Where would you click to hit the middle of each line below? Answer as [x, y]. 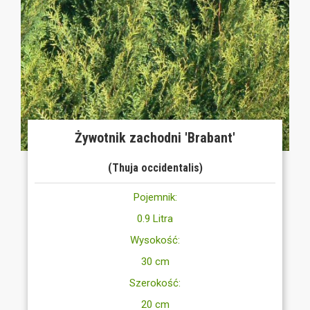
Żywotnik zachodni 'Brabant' [155, 137]
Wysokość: [155, 240]
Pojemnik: [155, 197]
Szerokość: [155, 283]
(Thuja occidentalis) [155, 167]
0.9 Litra [155, 218]
